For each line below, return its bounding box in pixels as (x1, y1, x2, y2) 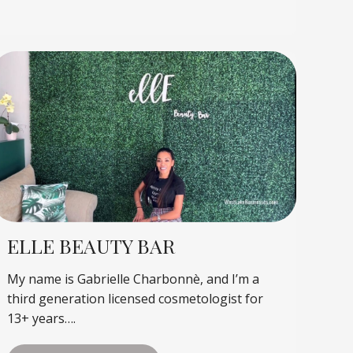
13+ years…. (7, 309, 76, 327)
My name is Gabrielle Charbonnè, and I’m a (7, 269, 260, 288)
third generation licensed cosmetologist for (7, 289, 264, 307)
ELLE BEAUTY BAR (7, 232, 176, 258)
